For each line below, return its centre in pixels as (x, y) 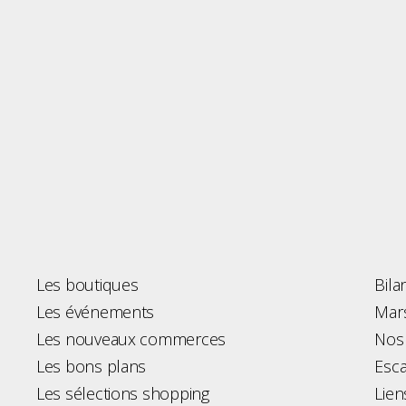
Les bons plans (92, 366)
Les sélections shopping (123, 393)
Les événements (96, 312)
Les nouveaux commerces (131, 339)
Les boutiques (87, 285)
